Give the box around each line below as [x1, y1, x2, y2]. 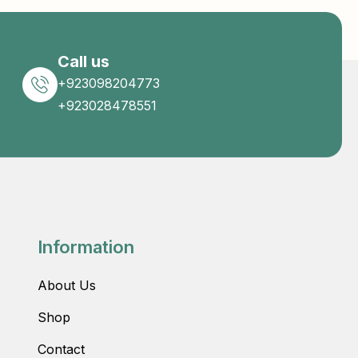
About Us [37, 277, 96, 294]
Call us [57, 52, 109, 72]
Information [37, 237, 134, 258]
